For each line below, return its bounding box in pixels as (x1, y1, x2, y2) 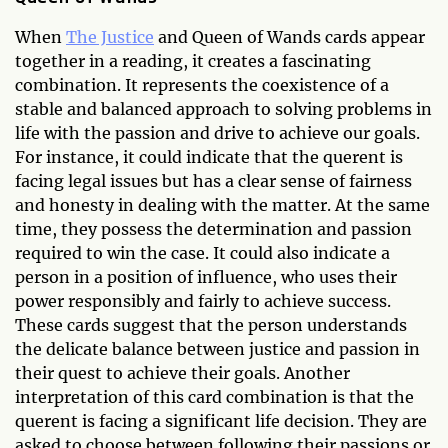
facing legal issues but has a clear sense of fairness (15, 170, 412, 191)
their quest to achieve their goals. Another (15, 362, 350, 383)
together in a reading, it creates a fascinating (15, 50, 371, 71)
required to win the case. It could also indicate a (15, 242, 390, 263)
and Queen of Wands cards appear (154, 26, 425, 47)
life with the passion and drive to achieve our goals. (15, 122, 420, 143)
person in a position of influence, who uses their (15, 266, 397, 287)
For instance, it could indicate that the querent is (15, 146, 403, 167)
